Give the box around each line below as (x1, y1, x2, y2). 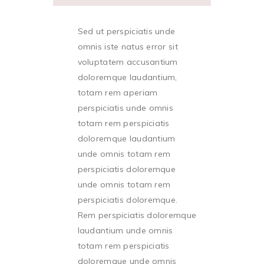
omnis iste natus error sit (77, 41, 178, 52)
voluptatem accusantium (77, 57, 178, 67)
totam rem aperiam (77, 87, 158, 98)
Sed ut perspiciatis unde (77, 26, 176, 37)
